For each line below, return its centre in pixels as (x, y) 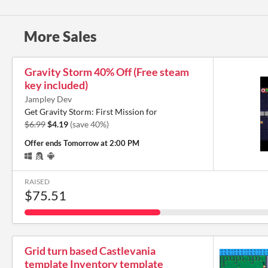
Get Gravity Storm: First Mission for (91, 111)
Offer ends (44, 143)
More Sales (60, 36)
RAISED (37, 181)
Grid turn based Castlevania (90, 250)
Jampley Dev (48, 99)
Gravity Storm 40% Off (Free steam (107, 71)
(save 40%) (89, 124)
